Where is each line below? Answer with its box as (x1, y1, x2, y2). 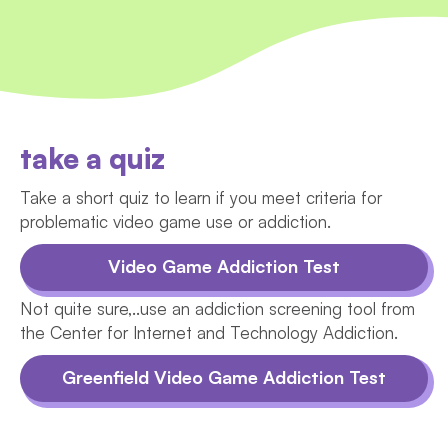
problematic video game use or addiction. (20, 210, 331, 232)
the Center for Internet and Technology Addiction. (20, 321, 398, 343)
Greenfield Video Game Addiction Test (62, 365, 386, 388)
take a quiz (20, 140, 165, 176)
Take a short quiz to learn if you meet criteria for (20, 186, 382, 208)
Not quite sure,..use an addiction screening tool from (20, 297, 415, 319)
